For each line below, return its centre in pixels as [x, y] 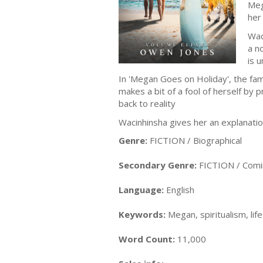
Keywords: [142, 214]
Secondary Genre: [158, 165]
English [179, 190]
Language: [141, 190]
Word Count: [147, 239]
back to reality [147, 103]
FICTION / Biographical [195, 140]
